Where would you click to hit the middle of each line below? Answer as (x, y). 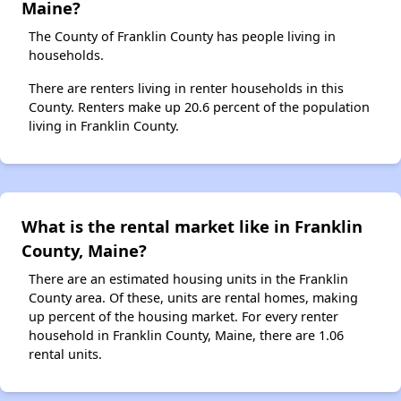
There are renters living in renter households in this (186, 88)
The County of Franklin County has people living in (182, 36)
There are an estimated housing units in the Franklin (188, 278)
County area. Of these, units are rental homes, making (193, 297)
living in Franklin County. (104, 125)
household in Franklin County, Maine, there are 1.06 (186, 335)
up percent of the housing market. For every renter (183, 316)
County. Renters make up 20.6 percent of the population (199, 107)
